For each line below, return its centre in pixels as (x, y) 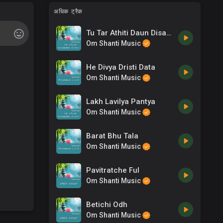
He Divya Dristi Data (121, 67)
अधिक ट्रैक (68, 11)
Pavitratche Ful (113, 170)
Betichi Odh (107, 204)
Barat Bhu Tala (112, 136)
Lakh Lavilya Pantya (121, 101)
